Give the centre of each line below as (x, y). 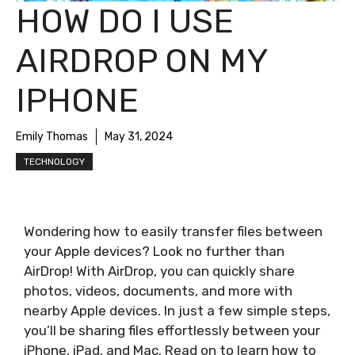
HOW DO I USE (125, 21)
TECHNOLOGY (54, 162)
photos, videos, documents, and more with (158, 291)
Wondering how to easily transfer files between (173, 231)
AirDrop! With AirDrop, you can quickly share (159, 271)
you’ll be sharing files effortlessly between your (172, 330)
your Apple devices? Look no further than (154, 251)
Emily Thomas (52, 137)
